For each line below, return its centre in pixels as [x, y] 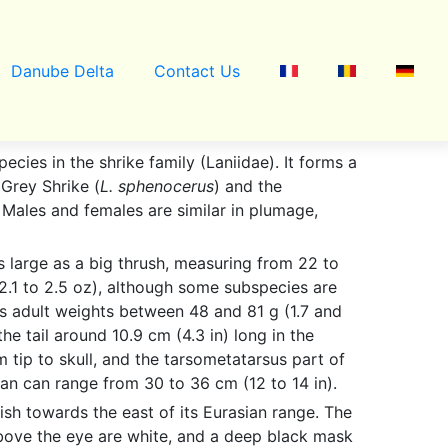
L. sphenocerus [157, 186]
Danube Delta [62, 71]
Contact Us [196, 71]
